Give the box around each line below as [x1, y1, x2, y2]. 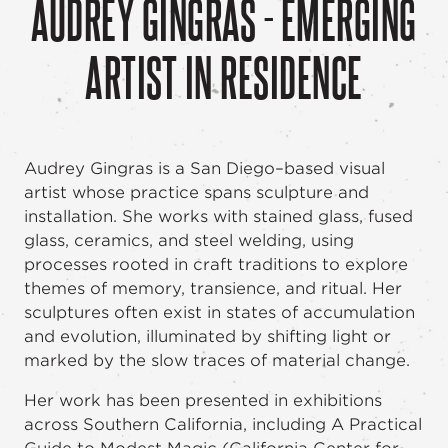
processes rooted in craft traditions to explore [24, 255, 408, 274]
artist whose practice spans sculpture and [24, 183, 369, 202]
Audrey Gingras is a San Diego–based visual [24, 159, 385, 178]
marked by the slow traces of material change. [24, 351, 410, 370]
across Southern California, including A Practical [24, 415, 422, 434]
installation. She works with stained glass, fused [24, 207, 413, 226]
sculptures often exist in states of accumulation [24, 303, 415, 322]
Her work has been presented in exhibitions [24, 391, 382, 410]
